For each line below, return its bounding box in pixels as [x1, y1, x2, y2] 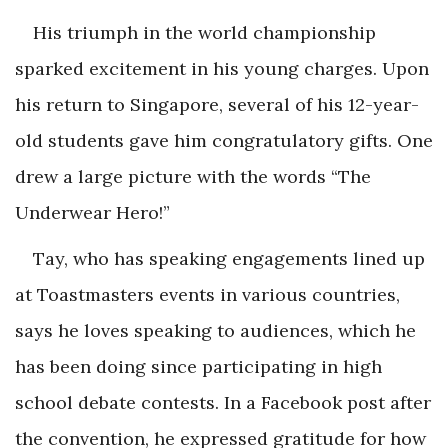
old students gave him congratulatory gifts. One [15, 129, 433, 153]
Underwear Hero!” [15, 201, 170, 225]
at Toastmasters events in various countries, [15, 283, 400, 307]
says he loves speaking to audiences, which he [15, 319, 416, 343]
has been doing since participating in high [15, 355, 382, 379]
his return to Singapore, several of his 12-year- [15, 93, 419, 117]
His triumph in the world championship [33, 21, 376, 45]
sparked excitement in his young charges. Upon [15, 57, 429, 81]
